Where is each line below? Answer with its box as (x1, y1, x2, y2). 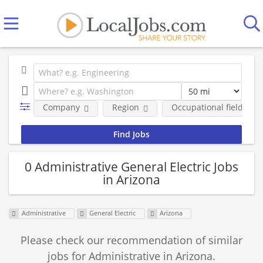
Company (42, 102, 80, 113)
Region (112, 102, 139, 113)
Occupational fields (171, 102, 247, 113)
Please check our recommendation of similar (21, 233, 242, 248)
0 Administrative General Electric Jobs (25, 158, 238, 175)
